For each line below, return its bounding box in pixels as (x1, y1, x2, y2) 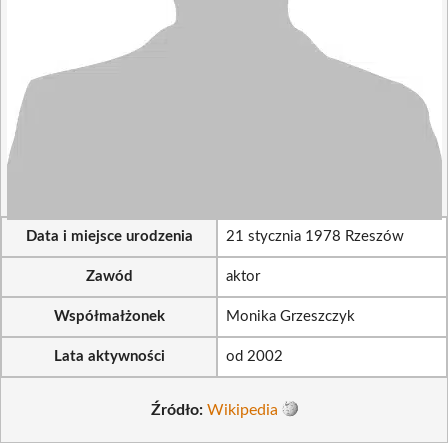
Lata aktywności (53, 349, 165, 364)
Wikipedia (206, 401, 278, 418)
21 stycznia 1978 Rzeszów (226, 229, 404, 244)
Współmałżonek (53, 309, 165, 324)
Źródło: (150, 401, 203, 418)
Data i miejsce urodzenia (25, 229, 193, 244)
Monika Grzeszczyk (226, 309, 355, 324)
